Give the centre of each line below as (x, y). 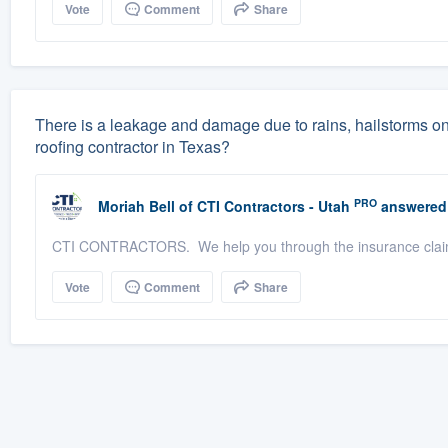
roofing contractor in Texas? (132, 147)
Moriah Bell (136, 206)
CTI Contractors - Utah (273, 206)
